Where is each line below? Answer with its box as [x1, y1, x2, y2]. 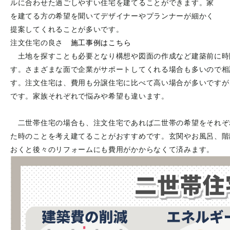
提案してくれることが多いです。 [10, 25, 124, 34]
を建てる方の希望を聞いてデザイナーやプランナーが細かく [10, 12, 214, 21]
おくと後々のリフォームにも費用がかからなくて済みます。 [10, 145, 214, 154]
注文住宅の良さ [10, 39, 63, 47]
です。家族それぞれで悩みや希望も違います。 [10, 92, 169, 101]
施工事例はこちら [70, 39, 131, 47]
